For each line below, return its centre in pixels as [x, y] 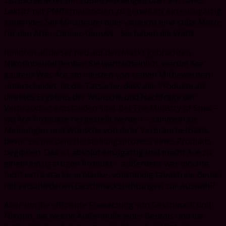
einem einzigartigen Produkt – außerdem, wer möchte [106, 163]
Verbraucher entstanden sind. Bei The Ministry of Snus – [111, 108]
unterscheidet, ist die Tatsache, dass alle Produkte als [105, 86]
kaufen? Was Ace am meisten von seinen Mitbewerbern [109, 74]
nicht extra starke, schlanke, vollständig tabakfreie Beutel [113, 174]
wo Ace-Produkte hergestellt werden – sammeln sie [101, 119]
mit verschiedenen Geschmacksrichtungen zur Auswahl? [110, 185]
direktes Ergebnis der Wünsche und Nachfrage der [100, 97]
